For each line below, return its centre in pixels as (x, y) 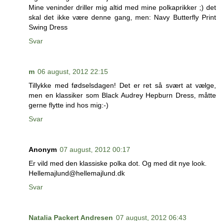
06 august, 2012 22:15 (73, 71)
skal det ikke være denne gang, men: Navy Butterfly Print (122, 17)
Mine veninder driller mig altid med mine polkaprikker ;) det (122, 7)
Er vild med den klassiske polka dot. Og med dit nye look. (118, 163)
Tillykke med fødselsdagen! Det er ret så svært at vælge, (122, 85)
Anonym (43, 149)
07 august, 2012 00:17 (95, 149)
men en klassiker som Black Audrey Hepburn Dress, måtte (122, 95)
